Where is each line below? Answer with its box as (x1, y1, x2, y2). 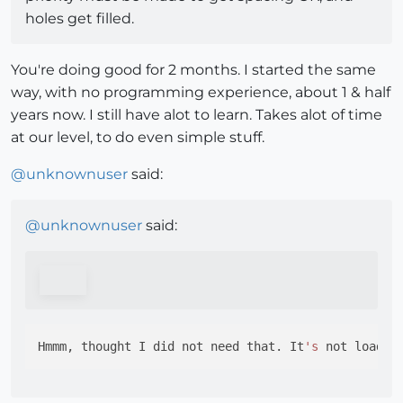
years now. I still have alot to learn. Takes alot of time (11, 106, 382, 124)
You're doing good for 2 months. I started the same (11, 61, 376, 79)
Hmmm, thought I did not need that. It (38, 339, 304, 354)
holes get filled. (25, 10, 134, 28)
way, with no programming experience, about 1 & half (11, 84, 390, 102)
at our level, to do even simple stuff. (11, 129, 264, 147)
